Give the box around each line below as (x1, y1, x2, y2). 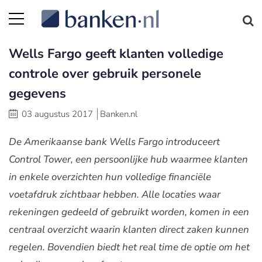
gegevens (9, 85, 66, 102)
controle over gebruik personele (9, 65, 201, 82)
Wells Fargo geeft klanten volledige (9, 45, 223, 63)
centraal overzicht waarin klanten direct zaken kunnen (9, 223, 249, 236)
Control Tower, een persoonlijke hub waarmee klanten (9, 153, 248, 166)
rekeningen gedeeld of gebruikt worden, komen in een (9, 205, 249, 219)
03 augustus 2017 (22, 108, 93, 120)
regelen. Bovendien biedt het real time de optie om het (9, 240, 250, 254)
